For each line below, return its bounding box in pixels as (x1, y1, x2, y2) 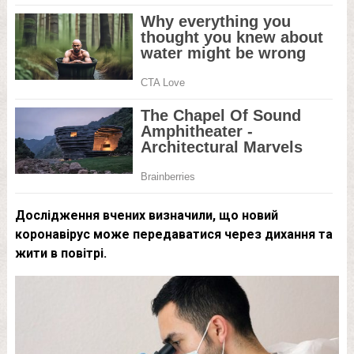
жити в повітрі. (14, 246, 107, 261)
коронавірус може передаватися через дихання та (14, 227, 333, 242)
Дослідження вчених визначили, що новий (14, 208, 278, 223)
